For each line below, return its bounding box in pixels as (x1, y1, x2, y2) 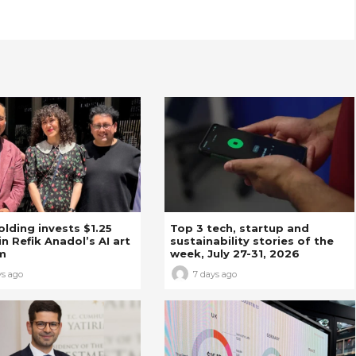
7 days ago (192, 268, 237, 280)
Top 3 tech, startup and (169, 221, 309, 234)
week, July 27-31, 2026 (169, 246, 300, 260)
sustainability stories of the (169, 234, 334, 247)
